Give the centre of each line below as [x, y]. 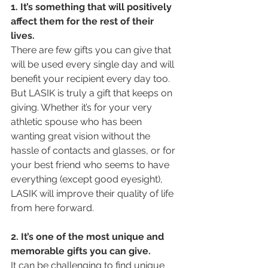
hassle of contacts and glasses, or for [94, 151]
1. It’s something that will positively [92, 7]
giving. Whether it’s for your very [83, 108]
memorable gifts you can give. [82, 251]
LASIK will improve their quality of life [93, 194]
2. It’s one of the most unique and [89, 237]
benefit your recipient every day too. [92, 79]
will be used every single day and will [94, 65]
